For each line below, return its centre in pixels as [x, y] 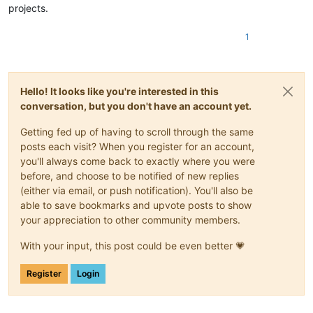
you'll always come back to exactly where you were [138, 161]
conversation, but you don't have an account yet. [136, 105]
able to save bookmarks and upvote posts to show [136, 205]
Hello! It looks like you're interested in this [119, 91]
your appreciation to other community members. [130, 219]
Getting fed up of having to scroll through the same [137, 131]
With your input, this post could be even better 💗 [133, 245]
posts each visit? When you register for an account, [137, 146]
